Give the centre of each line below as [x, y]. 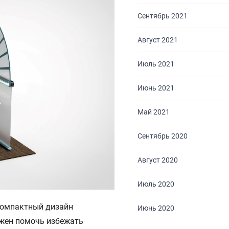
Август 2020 [157, 160]
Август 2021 [157, 40]
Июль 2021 [156, 64]
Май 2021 [153, 112]
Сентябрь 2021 [162, 16]
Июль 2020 [156, 184]
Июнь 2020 [156, 208]
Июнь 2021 [156, 88]
